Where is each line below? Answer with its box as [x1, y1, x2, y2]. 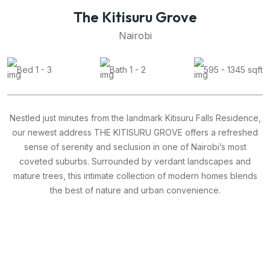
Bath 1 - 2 [110, 64, 146, 75]
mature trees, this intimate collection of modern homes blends [13, 170, 257, 181]
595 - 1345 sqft [204, 64, 263, 75]
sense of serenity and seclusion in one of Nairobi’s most [24, 141, 246, 152]
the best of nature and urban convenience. [49, 184, 221, 195]
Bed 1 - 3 [17, 64, 52, 75]
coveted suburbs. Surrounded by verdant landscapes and [19, 155, 251, 166]
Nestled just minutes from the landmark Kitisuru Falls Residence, [9, 112, 261, 123]
